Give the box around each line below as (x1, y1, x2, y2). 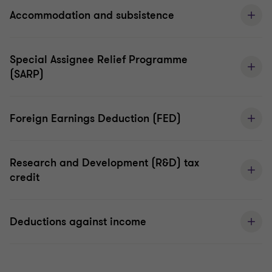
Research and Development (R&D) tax (10, 155, 199, 171)
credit (10, 170, 39, 185)
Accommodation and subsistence (10, 8, 174, 23)
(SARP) (10, 67, 44, 82)
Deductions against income (10, 214, 146, 229)
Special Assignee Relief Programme (10, 52, 188, 67)
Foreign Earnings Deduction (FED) (10, 111, 181, 126)
